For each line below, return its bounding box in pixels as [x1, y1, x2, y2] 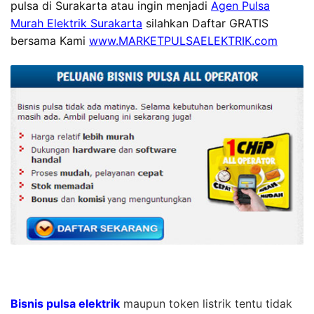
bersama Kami [11, 34, 89, 48]
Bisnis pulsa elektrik [11, 296, 120, 310]
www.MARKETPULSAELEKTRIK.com [89, 34, 278, 48]
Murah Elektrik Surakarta [11, 16, 142, 31]
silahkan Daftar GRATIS [142, 16, 268, 31]
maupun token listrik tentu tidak [120, 296, 292, 310]
